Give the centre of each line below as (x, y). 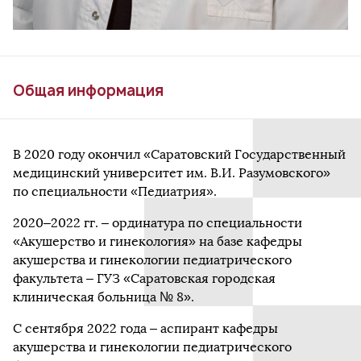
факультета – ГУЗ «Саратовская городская (144, 279)
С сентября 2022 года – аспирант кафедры (145, 329)
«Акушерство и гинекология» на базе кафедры (158, 242)
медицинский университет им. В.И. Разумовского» (172, 173)
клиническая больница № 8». (105, 297)
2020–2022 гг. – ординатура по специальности (158, 223)
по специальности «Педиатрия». (116, 192)
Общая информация (88, 91)
